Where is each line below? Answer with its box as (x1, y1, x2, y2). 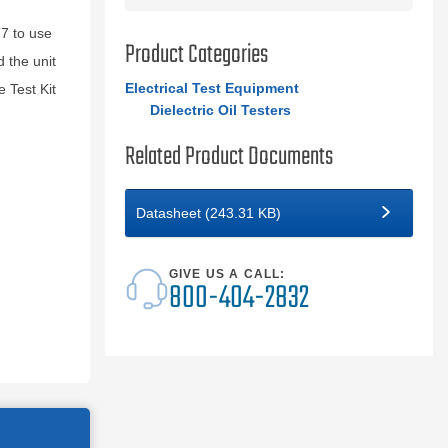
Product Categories (124, 35, 268, 75)
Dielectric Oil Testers (149, 102, 291, 118)
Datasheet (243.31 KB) (135, 205, 281, 221)
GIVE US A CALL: (168, 267, 286, 281)
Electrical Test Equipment (124, 80, 299, 96)
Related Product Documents (124, 137, 333, 177)
